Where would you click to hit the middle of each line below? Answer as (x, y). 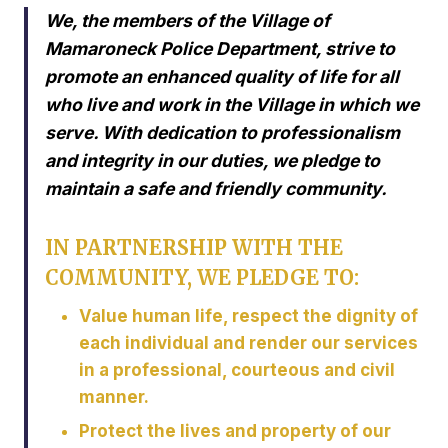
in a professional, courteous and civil (237, 370)
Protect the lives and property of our (235, 431)
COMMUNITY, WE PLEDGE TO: (202, 278)
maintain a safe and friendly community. (216, 189)
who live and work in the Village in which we (232, 105)
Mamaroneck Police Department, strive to (220, 49)
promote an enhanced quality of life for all (222, 77)
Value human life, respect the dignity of (248, 316)
